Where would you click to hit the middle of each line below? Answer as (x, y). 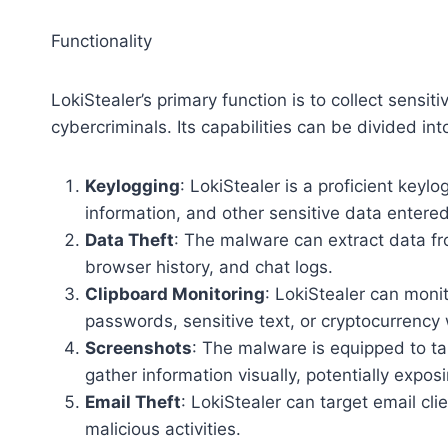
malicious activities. (163, 429)
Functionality (101, 41)
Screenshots (138, 348)
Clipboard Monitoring (175, 294)
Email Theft (133, 402)
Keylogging (132, 186)
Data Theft (129, 240)
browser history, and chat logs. (209, 267)
